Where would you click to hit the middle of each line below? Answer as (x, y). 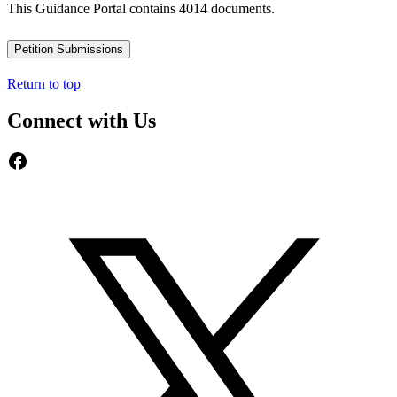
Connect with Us (82, 121)
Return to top (44, 83)
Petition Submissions (69, 49)
